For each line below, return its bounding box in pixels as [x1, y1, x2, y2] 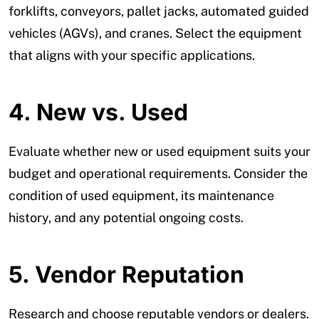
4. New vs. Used [9, 98, 188, 126]
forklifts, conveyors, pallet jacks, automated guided [9, 3, 309, 19]
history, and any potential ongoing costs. [9, 209, 244, 225]
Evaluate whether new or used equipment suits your [9, 143, 310, 159]
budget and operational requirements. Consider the [9, 165, 308, 181]
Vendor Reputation [35, 260, 244, 288]
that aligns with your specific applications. [9, 47, 255, 63]
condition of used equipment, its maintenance [9, 187, 274, 203]
